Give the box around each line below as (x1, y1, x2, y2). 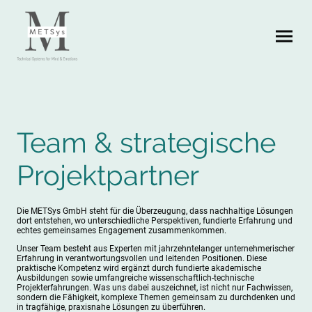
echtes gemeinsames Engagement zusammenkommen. (17, 225, 226, 235)
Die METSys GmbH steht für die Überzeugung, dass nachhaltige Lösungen (17, 205, 293, 216)
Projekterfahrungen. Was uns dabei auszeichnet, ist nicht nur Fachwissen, (17, 282, 292, 292)
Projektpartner (17, 158, 199, 192)
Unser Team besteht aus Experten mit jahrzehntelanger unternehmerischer (17, 243, 295, 253)
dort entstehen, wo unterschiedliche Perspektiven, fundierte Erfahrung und (17, 215, 292, 226)
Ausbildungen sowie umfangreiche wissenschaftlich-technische (17, 272, 254, 283)
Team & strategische (17, 125, 276, 159)
